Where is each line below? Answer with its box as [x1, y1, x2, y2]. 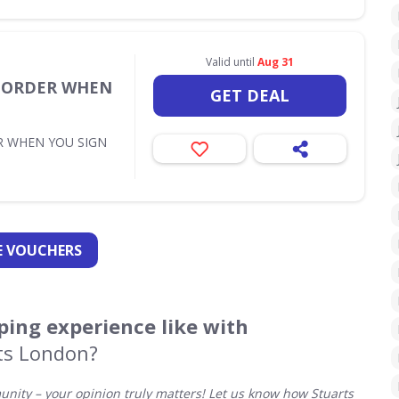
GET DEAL [209, 85, 289, 106]
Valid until [205, 54, 257, 69]
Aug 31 [256, 54, 294, 69]
